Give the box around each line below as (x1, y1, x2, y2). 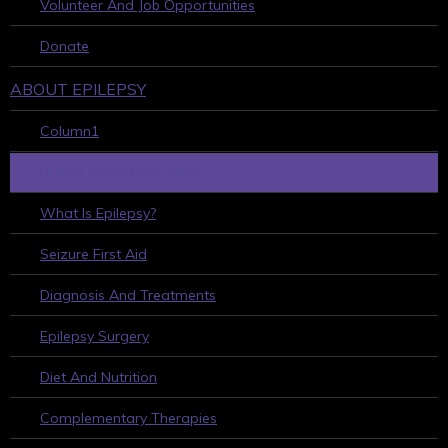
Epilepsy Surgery (40, 326, 149, 345)
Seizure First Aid (40, 244, 147, 263)
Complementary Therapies (40, 408, 217, 427)
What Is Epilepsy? (40, 203, 156, 222)
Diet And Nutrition (40, 367, 157, 386)
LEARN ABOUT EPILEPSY (40, 162, 203, 181)
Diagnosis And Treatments (40, 285, 216, 304)
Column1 (40, 121, 99, 140)
